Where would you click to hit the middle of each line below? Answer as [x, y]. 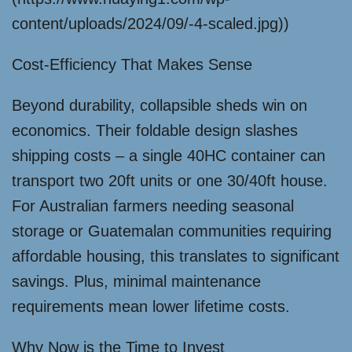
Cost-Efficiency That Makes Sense [132, 64]
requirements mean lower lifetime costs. [151, 306]
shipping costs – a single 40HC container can [169, 156]
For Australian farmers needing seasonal [153, 206]
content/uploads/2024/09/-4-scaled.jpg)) [150, 24]
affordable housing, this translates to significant [176, 256]
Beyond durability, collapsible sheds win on [159, 105]
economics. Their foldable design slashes [155, 130]
